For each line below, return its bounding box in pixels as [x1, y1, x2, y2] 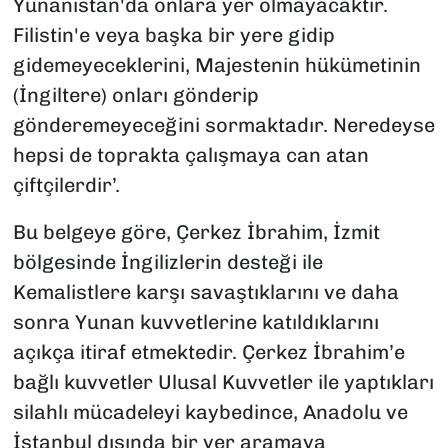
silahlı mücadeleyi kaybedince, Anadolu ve [12, 400, 408, 425]
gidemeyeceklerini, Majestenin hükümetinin [12, 53, 421, 78]
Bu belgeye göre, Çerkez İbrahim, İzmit [12, 220, 380, 245]
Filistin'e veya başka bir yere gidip [12, 23, 335, 48]
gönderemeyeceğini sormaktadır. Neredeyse [12, 113, 435, 138]
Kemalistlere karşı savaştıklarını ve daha [12, 280, 399, 305]
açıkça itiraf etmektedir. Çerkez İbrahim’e [12, 340, 405, 365]
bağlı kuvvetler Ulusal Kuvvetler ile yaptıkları [12, 370, 434, 395]
